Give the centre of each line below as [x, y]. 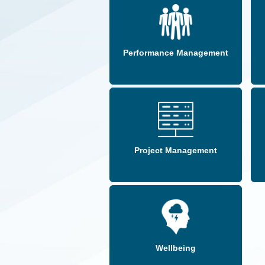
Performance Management [175, 53]
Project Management [175, 151]
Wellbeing [175, 248]
